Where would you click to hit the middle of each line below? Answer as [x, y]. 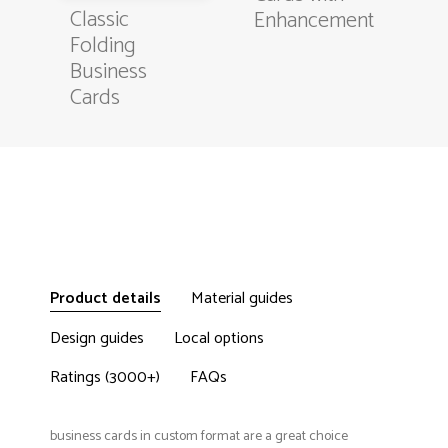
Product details [105, 299]
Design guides [97, 339]
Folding [103, 46]
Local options [219, 339]
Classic [99, 20]
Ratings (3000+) [105, 378]
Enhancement [314, 21]
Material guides [242, 299]
